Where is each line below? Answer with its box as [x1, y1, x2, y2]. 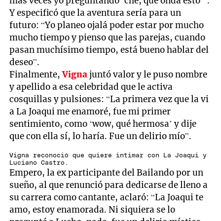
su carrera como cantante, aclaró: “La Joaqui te [9, 191, 204, 203]
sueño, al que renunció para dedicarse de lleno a [9, 179, 208, 190]
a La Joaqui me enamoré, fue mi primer [9, 106, 171, 117]
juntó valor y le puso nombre [87, 69, 208, 80]
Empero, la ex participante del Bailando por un [9, 167, 204, 178]
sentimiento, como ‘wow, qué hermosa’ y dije [9, 118, 197, 129]
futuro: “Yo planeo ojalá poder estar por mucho [9, 19, 204, 31]
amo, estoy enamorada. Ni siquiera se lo [9, 204, 176, 215]
